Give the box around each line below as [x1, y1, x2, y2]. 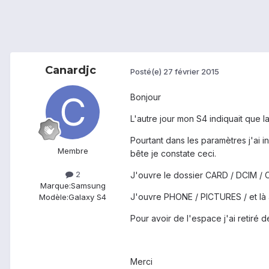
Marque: [40, 181, 71, 191]
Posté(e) [130, 66, 163, 76]
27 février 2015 [163, 66, 219, 76]
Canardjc [44, 64, 96, 77]
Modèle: [39, 192, 68, 202]
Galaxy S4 [68, 192, 106, 202]
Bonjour [130, 92, 161, 103]
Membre [57, 146, 88, 156]
